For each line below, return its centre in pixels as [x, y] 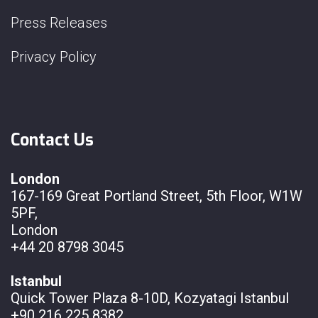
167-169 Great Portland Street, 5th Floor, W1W [157, 196]
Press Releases [59, 23]
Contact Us [52, 141]
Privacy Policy [54, 57]
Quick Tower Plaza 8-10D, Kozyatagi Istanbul [150, 298]
